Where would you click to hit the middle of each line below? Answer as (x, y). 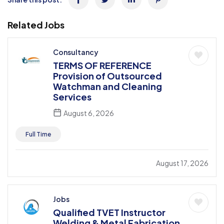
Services (72, 96)
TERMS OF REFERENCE (102, 65)
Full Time (38, 134)
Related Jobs (36, 24)
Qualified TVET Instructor (109, 212)
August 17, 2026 (182, 163)
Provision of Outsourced (107, 75)
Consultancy (76, 52)
